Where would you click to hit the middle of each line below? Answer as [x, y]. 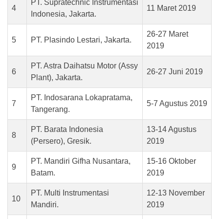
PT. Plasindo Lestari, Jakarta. [81, 40]
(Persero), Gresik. [61, 141]
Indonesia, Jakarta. [64, 14]
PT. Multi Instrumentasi [70, 193]
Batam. [43, 173]
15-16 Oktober [171, 161]
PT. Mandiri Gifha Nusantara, [81, 161]
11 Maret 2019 [171, 8]
